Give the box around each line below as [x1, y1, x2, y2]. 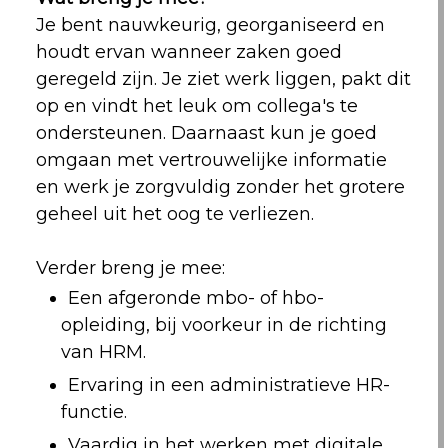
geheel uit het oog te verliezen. [35, 203, 314, 225]
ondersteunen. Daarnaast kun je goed [35, 122, 377, 144]
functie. [60, 401, 127, 423]
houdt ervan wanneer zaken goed [35, 41, 342, 63]
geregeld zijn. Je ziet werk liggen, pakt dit [35, 68, 411, 90]
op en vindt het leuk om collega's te [35, 95, 358, 117]
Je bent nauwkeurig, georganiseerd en [35, 14, 385, 36]
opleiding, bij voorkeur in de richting [60, 314, 387, 336]
